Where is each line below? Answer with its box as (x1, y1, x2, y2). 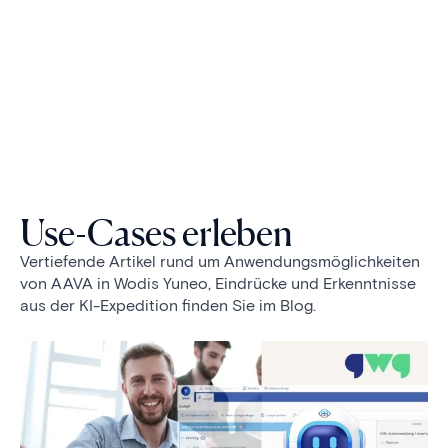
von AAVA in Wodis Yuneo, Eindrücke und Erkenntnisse (20, 273, 416, 293)
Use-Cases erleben (20, 210, 293, 255)
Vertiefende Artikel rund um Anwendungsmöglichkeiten (20, 251, 420, 271)
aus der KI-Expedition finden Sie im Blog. (20, 295, 316, 315)
